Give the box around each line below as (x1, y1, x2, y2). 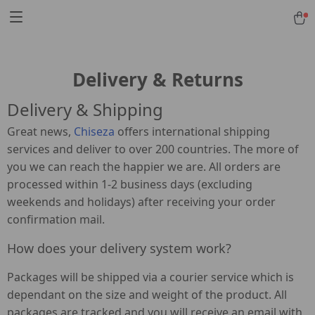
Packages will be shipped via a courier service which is (7, 269, 294, 285)
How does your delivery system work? (7, 240, 231, 257)
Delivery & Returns (72, 67, 243, 92)
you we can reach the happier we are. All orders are (7, 159, 281, 174)
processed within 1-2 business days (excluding (7, 176, 252, 192)
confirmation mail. (7, 212, 105, 227)
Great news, (7, 124, 71, 139)
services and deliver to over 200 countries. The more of (7, 141, 299, 157)
